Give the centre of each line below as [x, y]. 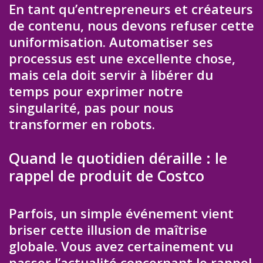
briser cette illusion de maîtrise [108, 229]
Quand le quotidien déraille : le [118, 158]
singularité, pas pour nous [91, 108]
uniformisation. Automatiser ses [111, 42]
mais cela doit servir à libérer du [111, 75]
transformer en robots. [82, 124]
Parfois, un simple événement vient [121, 213]
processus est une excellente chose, [122, 58]
